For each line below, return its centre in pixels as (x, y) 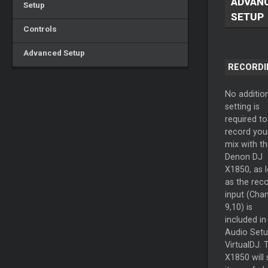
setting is (242, 107)
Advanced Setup (52, 53)
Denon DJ (243, 157)
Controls (38, 29)
